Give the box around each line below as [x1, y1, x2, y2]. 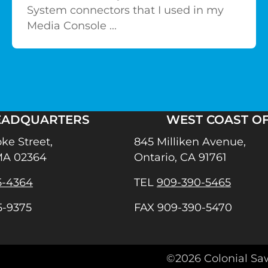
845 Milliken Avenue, [134, 135, 246, 149]
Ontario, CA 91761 [134, 151, 227, 165]
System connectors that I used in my [27, 4, 224, 17]
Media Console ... [27, 19, 117, 33]
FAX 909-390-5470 [134, 201, 232, 215]
